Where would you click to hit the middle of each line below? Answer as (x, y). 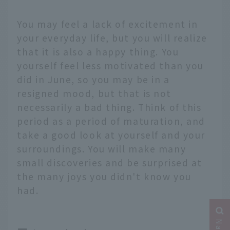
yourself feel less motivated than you (111, 65)
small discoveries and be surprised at (110, 162)
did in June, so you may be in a (93, 79)
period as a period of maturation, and (111, 121)
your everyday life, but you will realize (112, 37)
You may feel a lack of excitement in (108, 24)
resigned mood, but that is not (94, 93)
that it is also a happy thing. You (98, 51)
